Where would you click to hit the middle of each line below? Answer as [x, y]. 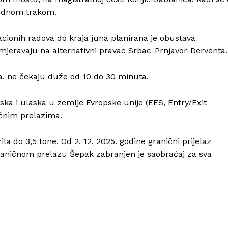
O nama [111, 13]
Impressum [117, 44]
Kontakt [111, 28]
